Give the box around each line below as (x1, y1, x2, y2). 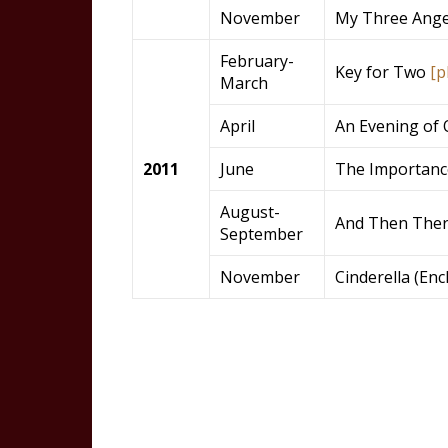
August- (220, 201, 280, 223)
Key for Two (335, 61, 430, 83)
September (220, 223, 303, 245)
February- (220, 50, 294, 72)
